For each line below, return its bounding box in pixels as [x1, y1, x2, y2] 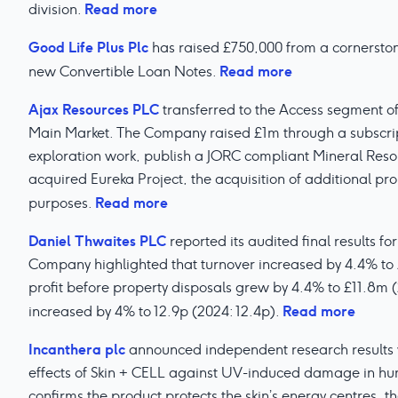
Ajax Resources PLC [28, 99, 159, 119]
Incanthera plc [28, 339, 125, 359]
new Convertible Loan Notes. [28, 62, 219, 81]
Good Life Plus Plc [28, 37, 148, 57]
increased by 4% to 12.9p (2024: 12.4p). [28, 302, 283, 321]
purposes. [28, 194, 95, 212]
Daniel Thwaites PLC [28, 231, 166, 251]
